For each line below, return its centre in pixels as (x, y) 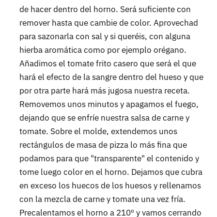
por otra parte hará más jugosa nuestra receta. (105, 90)
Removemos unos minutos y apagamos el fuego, (109, 104)
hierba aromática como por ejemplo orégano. (103, 50)
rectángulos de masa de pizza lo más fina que (103, 145)
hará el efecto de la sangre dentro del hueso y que (111, 77)
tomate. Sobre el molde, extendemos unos (98, 131)
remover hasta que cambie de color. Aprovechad (109, 23)
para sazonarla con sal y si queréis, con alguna (105, 36)
